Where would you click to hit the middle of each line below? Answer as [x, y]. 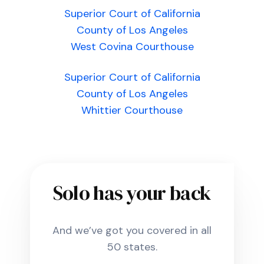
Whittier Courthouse [132, 110]
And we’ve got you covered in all [132, 230]
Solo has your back [132, 193]
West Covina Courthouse [132, 47]
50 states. [132, 247]
